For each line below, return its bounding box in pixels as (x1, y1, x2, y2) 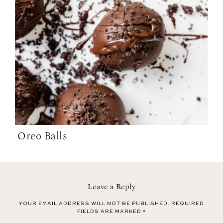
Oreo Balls (17, 128, 67, 145)
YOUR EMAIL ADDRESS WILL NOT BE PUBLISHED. (19, 201, 170, 207)
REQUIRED (171, 201, 204, 207)
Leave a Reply (88, 181, 135, 193)
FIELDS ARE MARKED (77, 209, 143, 215)
